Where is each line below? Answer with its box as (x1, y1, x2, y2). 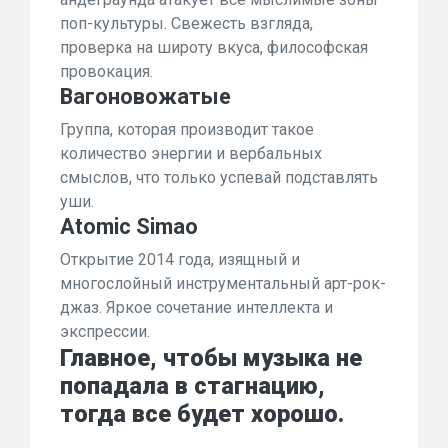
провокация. (60, 62, 153, 81)
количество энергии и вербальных (60, 144, 322, 163)
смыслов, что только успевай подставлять (60, 168, 378, 187)
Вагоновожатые (60, 84, 231, 109)
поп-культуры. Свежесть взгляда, (60, 14, 313, 33)
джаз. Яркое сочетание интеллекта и (60, 298, 333, 317)
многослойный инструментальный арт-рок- (60, 274, 386, 293)
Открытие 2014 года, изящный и (60, 250, 300, 269)
